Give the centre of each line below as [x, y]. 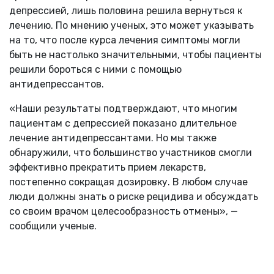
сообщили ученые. [53, 226]
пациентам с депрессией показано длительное [123, 123]
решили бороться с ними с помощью [95, 69]
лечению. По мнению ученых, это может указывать [131, 25]
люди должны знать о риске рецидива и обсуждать [134, 196]
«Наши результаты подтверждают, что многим [123, 108]
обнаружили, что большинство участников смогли [131, 152]
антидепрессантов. [57, 84]
